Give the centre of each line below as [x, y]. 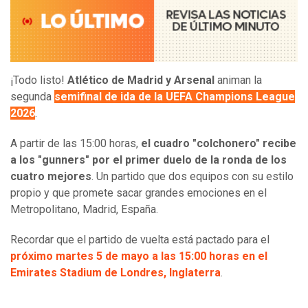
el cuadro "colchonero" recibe [219, 143]
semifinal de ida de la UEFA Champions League [175, 96]
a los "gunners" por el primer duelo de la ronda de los [148, 159]
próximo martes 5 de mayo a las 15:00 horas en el [139, 256]
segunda [32, 96]
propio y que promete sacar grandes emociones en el [139, 192]
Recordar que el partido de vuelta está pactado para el [140, 239]
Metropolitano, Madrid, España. [84, 209]
